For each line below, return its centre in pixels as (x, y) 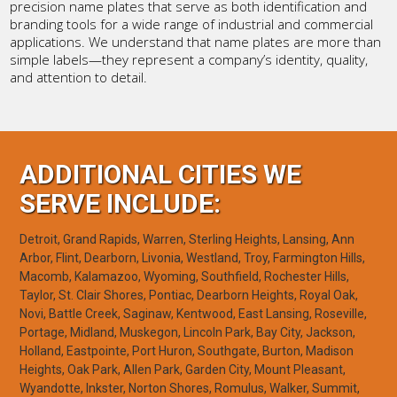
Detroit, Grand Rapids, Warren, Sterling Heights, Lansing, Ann (187, 239)
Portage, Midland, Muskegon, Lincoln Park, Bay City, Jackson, (187, 332)
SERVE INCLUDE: (120, 203)
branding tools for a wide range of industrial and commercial (192, 24)
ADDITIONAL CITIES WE (160, 174)
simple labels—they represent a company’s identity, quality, (189, 60)
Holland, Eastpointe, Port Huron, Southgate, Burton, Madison (186, 350)
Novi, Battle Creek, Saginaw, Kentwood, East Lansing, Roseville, (193, 313)
